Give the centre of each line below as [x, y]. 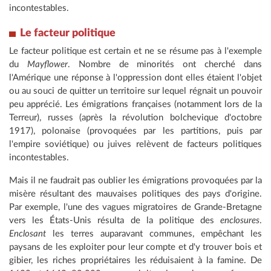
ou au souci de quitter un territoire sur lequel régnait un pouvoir [135, 91]
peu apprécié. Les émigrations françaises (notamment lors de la [135, 105]
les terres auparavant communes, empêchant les [154, 234]
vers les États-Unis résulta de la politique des [115, 221]
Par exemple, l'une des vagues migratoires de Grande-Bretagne [135, 207]
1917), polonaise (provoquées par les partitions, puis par [135, 131]
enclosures [240, 221]
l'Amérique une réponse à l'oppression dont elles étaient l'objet [135, 78]
